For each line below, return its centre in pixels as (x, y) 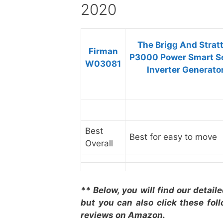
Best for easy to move (173, 137)
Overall (99, 143)
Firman (103, 51)
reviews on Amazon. (123, 215)
